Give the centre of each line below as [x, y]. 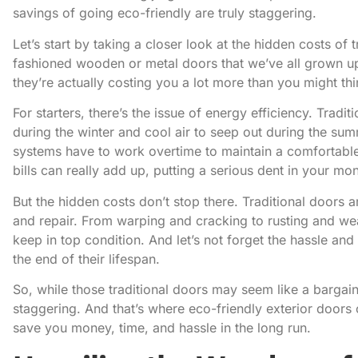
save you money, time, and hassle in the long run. [162, 327]
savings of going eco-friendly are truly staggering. [165, 13]
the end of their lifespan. [86, 259]
